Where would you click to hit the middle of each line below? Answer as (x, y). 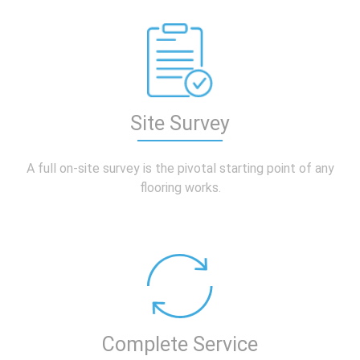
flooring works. (180, 188)
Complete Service (180, 345)
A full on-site (63, 169)
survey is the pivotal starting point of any (218, 169)
